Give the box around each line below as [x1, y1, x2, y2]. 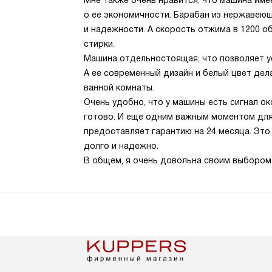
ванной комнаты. [84, 83, 154, 92]
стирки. [84, 39, 115, 49]
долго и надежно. [84, 141, 158, 151]
